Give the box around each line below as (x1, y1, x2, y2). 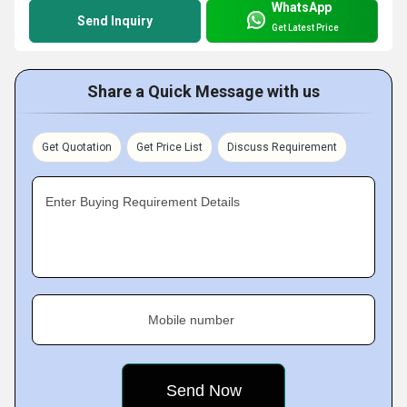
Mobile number (148, 312, 234, 327)
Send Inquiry (77, 13, 153, 28)
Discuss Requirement (227, 140, 337, 154)
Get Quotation (42, 140, 112, 154)
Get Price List (136, 140, 203, 154)
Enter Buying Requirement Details (45, 194, 240, 209)
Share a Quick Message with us (87, 81, 320, 101)
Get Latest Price (272, 23, 339, 34)
